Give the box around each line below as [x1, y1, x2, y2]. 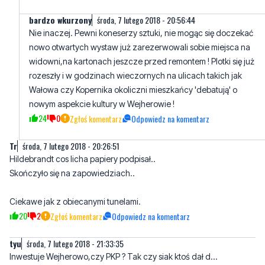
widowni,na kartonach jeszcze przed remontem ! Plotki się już [29, 56, 254, 67]
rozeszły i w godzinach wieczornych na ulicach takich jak [29, 70, 242, 81]
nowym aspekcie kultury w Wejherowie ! [29, 99, 174, 109]
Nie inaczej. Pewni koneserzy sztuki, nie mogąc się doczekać [29, 28, 253, 38]
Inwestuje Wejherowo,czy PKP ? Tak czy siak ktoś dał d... [9, 251, 218, 262]
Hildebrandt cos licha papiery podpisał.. [9, 154, 156, 164]
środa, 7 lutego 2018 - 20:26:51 [22, 140, 119, 153]
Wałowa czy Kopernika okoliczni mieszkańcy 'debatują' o [29, 85, 237, 95]
